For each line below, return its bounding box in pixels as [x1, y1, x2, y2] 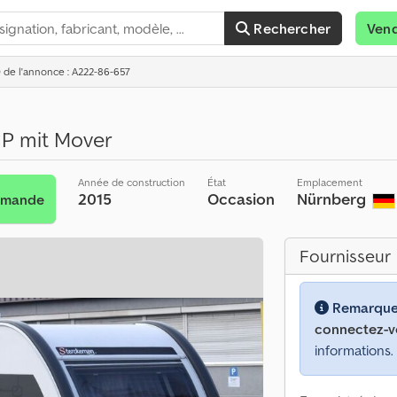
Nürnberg [297, 189, 370, 209]
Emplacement [297, 175, 363, 189]
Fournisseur [300, 245, 391, 268]
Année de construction [78, 175, 186, 189]
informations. [315, 341, 393, 359]
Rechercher [253, 19, 331, 37]
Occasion [207, 189, 276, 209]
